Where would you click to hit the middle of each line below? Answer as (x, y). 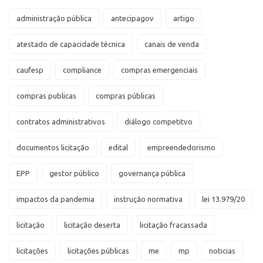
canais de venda (172, 44)
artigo (184, 18)
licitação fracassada (173, 225)
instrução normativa (148, 199)
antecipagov (132, 18)
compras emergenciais (159, 70)
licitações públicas (98, 250)
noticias (222, 250)
